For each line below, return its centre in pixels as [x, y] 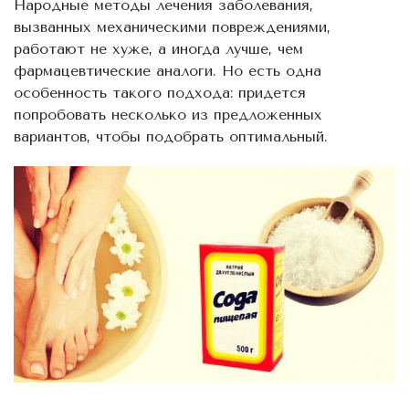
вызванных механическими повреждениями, [172, 27]
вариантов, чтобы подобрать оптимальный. [171, 136]
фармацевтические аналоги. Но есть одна [168, 71]
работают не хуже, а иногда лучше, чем [158, 49]
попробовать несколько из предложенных [168, 115]
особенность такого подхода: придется [160, 93]
